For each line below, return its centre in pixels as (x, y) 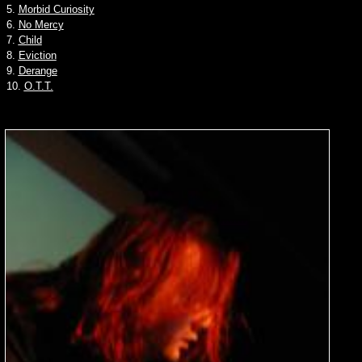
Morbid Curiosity (56, 9)
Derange (38, 71)
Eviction (37, 55)
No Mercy (41, 25)
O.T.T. (38, 86)
